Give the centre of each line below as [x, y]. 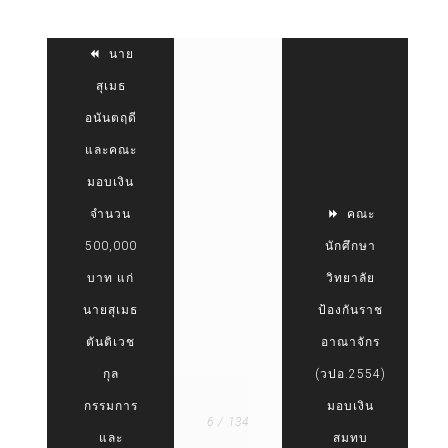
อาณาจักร [351, 342]
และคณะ [110, 150]
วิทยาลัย [351, 278]
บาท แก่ [111, 278]
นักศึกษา [351, 246]
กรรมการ [110, 406]
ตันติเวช [111, 342]
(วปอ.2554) [351, 374]
